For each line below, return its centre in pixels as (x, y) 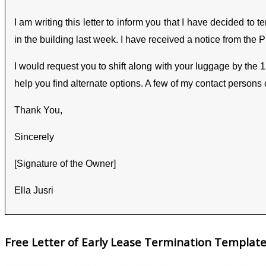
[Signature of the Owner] (65, 163)
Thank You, (38, 110)
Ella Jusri (34, 190)
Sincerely (34, 137)
